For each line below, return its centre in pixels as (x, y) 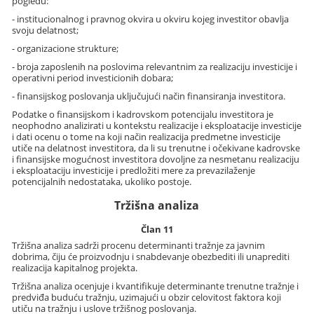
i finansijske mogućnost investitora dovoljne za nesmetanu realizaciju (156, 159)
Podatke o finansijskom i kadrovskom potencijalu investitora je (143, 115)
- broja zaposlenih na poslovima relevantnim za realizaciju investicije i (155, 67)
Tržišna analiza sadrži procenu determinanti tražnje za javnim (139, 245)
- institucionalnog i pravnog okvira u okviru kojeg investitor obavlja (151, 19)
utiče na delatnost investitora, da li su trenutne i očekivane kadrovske (156, 148)
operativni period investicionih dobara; (93, 78)
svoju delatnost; (46, 30)
